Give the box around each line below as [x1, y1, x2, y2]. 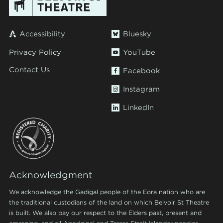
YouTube [123, 48, 155, 57]
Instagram [123, 85, 160, 94]
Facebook [123, 67, 160, 75]
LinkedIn [123, 104, 154, 112]
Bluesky [123, 30, 151, 38]
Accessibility [19, 30, 65, 38]
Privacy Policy [9, 48, 61, 56]
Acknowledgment [9, 170, 93, 181]
